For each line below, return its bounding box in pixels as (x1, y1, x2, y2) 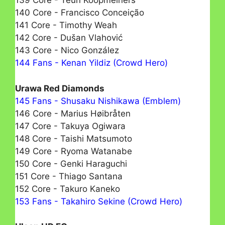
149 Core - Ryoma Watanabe (15, 146, 132, 156)
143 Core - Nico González (15, 45, 119, 56)
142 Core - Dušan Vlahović (15, 33, 123, 43)
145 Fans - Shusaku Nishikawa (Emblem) (15, 95, 181, 106)
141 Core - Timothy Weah (15, 20, 117, 31)
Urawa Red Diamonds (15, 83, 104, 93)
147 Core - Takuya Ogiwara (15, 121, 126, 131)
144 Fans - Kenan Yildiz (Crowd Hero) (15, 58, 168, 68)
